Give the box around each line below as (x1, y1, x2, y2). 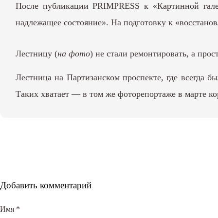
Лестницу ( (16, 48, 57, 58)
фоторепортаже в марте (118, 89, 206, 99)
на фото (57, 48, 90, 58)
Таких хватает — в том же (16, 89, 118, 99)
